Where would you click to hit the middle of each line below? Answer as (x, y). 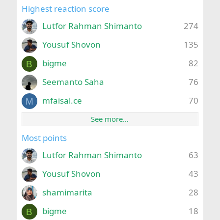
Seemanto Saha (73, 82)
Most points (44, 138)
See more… (110, 119)
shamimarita (67, 192)
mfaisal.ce (62, 101)
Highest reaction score (65, 9)
